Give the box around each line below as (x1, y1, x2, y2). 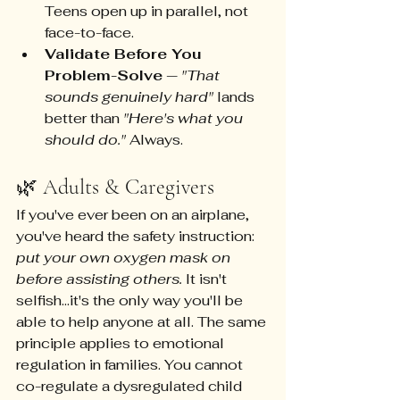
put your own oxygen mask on (16, 248, 234, 268)
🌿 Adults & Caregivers (16, 174, 214, 201)
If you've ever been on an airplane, (16, 205, 253, 225)
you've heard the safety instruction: (16, 227, 258, 246)
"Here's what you (123, 109, 246, 129)
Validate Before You (45, 45, 205, 64)
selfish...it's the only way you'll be (16, 291, 246, 311)
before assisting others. (16, 270, 182, 289)
